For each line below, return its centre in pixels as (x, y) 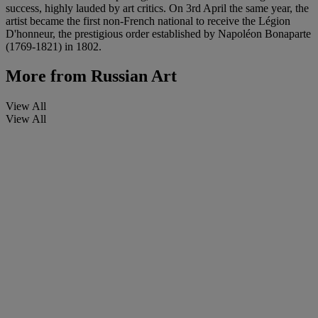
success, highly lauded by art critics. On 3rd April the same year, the (157, 8)
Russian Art (132, 76)
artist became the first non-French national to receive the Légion (148, 21)
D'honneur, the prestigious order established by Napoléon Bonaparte (158, 33)
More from (46, 76)
